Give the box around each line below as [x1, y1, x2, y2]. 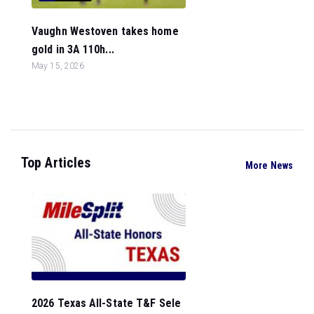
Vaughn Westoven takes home [32, 25, 179, 38]
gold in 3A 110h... [32, 43, 114, 56]
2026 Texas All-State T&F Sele [32, 296, 181, 310]
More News [245, 159, 293, 171]
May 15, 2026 [32, 61, 85, 71]
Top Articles [21, 154, 91, 171]
